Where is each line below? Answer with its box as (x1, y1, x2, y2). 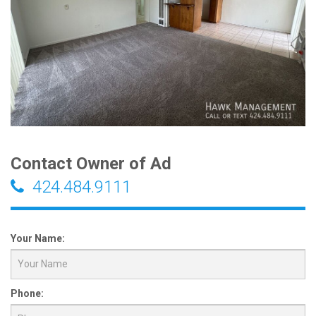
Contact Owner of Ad (11, 153, 171, 174)
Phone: (11, 287, 44, 299)
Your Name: (11, 232, 65, 244)
